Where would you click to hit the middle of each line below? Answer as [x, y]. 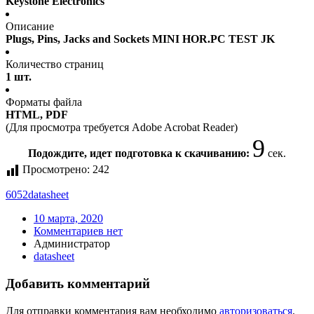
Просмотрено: [56, 170]
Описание [30, 27]
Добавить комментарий [78, 284]
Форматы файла [44, 102]
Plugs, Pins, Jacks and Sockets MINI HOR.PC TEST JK [140, 39]
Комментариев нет [78, 231]
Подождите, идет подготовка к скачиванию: [140, 153]
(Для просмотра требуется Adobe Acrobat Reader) [122, 128]
